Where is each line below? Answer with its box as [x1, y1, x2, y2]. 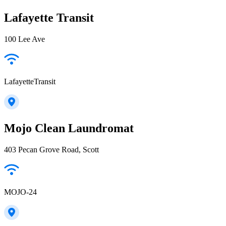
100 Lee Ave [4, 34, 45, 43]
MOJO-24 [4, 187, 37, 196]
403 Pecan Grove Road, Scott [4, 145, 99, 154]
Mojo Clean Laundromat [4, 121, 134, 135]
